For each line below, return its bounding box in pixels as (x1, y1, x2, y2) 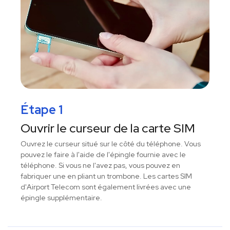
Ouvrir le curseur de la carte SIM (21, 120, 195, 137)
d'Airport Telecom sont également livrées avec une (21, 182, 191, 192)
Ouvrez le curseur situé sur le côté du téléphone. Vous (21, 139, 201, 149)
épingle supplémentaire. (21, 193, 102, 203)
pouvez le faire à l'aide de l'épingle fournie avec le (21, 150, 186, 160)
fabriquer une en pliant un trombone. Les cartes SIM (21, 171, 192, 181)
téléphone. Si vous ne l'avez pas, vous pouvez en (21, 161, 180, 170)
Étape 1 (21, 102, 63, 118)
